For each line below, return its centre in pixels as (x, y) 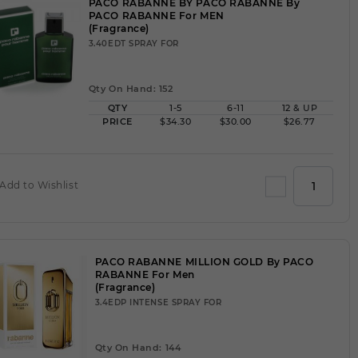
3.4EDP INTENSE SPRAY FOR (158, 302)
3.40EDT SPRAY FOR (133, 44)
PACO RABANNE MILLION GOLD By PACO (204, 262)
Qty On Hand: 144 (138, 348)
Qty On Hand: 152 (131, 89)
